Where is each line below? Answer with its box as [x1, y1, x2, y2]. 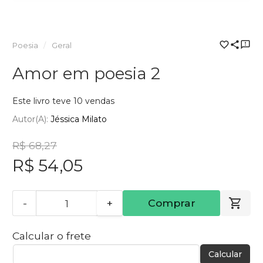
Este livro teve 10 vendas [12, 95, 114, 106]
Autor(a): [12, 114, 50, 125]
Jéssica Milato [50, 114, 107, 125]
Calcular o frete [12, 230, 91, 242]
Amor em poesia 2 [12, 63, 160, 83]
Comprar [147, 197, 195, 210]
